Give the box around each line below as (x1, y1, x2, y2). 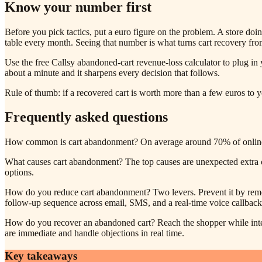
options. (5, 167, 34, 178)
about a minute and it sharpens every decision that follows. (5, 67, 220, 78)
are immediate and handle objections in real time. (5, 228, 184, 239)
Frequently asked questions (5, 109, 168, 125)
